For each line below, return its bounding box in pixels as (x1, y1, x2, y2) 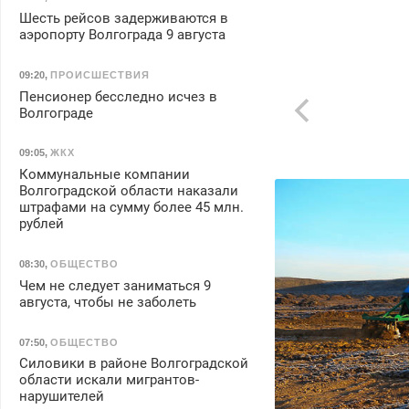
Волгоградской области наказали (18, 183, 238, 200)
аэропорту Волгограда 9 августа (18, 26, 225, 44)
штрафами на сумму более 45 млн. (18, 199, 244, 216)
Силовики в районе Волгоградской (18, 355, 248, 372)
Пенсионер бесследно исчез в (18, 88, 217, 105)
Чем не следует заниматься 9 (18, 277, 211, 294)
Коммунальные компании (18, 166, 190, 184)
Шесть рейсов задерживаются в (18, 10, 228, 27)
